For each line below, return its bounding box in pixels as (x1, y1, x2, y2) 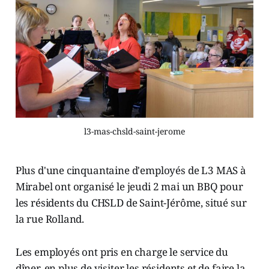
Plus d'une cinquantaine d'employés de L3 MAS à (15, 163, 246, 177)
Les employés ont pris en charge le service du (15, 244, 229, 259)
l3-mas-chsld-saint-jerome (84, 125, 185, 137)
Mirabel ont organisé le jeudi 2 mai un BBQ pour (15, 179, 243, 193)
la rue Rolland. (15, 211, 85, 226)
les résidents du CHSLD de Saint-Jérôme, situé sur (15, 195, 247, 210)
